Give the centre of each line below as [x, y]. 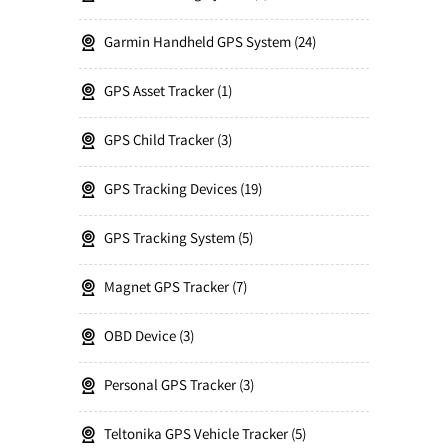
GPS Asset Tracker [159, 93]
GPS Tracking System [169, 240]
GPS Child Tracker [159, 142]
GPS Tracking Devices [170, 191]
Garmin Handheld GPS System [197, 44]
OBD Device [140, 338]
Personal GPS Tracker [170, 387]
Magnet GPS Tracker [166, 289]
